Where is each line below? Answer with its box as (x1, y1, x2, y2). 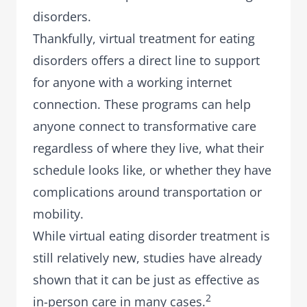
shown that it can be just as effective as (33, 271, 260, 288)
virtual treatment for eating (99, 30, 255, 47)
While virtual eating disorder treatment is (33, 228, 270, 244)
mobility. (33, 206, 84, 222)
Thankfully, (33, 30, 99, 47)
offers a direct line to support (88, 52, 260, 69)
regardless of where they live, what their (33, 140, 264, 156)
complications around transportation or (33, 184, 262, 200)
